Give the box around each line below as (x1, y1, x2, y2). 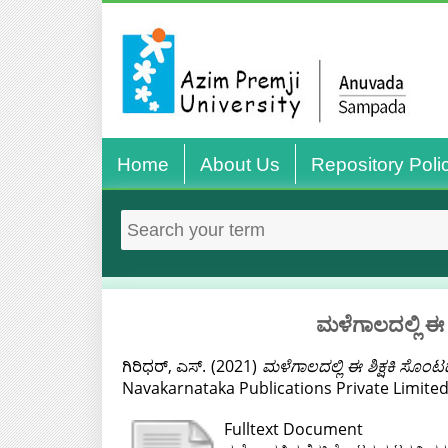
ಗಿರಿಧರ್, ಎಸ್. (121, 355, 207, 377)
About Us (199, 154, 280, 175)
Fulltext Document (223, 418, 363, 440)
